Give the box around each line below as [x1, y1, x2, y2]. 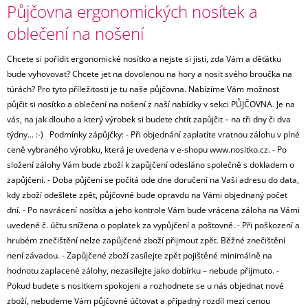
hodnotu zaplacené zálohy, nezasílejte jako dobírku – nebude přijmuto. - [7, 265, 279, 277]
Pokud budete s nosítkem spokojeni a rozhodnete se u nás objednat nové [7, 280, 284, 292]
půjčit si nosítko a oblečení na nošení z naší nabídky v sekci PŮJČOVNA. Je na [7, 98, 295, 111]
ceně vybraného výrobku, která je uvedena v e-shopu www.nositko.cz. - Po [7, 144, 287, 156]
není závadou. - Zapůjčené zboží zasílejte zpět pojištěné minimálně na [7, 250, 272, 262]
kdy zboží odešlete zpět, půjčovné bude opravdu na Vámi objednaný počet [7, 189, 287, 201]
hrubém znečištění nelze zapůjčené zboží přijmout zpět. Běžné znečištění [7, 234, 285, 247]
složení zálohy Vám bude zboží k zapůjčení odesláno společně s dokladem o [7, 159, 294, 171]
